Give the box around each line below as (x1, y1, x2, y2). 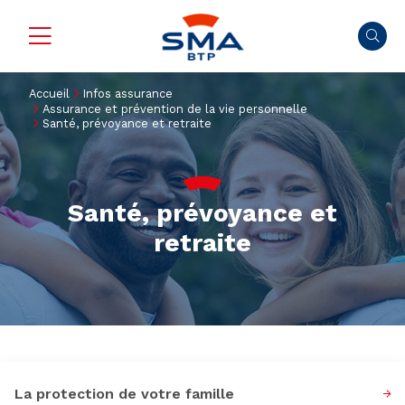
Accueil (29, 87, 70, 100)
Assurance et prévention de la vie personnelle (42, 101, 308, 116)
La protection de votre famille (14, 385, 234, 403)
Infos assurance (83, 87, 174, 100)
